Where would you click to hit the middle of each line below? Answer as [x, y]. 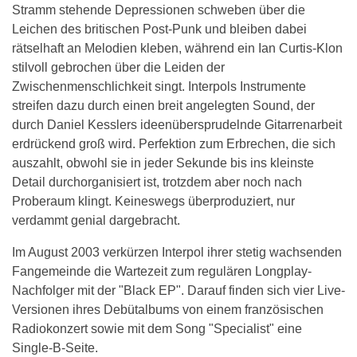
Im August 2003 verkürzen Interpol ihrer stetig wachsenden [177, 252]
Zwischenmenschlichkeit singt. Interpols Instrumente [159, 86]
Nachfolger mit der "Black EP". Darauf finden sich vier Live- [178, 290]
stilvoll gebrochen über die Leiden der [118, 67]
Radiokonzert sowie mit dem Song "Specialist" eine [157, 328]
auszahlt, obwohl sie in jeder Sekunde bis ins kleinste [163, 163]
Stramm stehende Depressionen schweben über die [159, 10]
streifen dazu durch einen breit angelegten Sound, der [163, 105]
